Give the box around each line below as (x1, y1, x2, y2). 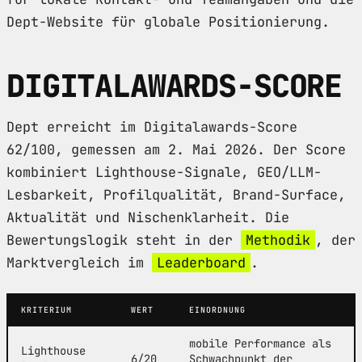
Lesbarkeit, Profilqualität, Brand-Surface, (6, 185, 346, 204)
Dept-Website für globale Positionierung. (6, 12, 330, 31)
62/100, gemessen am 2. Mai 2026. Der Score (6, 140, 346, 158)
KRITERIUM (21, 304, 72, 315)
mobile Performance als (189, 335, 331, 351)
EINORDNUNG (189, 304, 246, 315)
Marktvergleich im (6, 253, 152, 271)
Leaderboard (157, 253, 246, 271)
